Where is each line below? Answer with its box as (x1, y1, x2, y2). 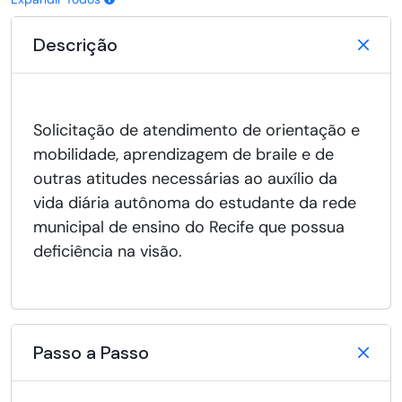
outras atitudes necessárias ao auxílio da (33, 168, 337, 190)
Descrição (33, 33, 118, 57)
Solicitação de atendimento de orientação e (33, 119, 360, 142)
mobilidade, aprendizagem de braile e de (33, 144, 334, 166)
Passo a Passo (33, 341, 149, 365)
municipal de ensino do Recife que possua (33, 216, 345, 239)
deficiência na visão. (33, 240, 182, 263)
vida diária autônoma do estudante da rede (33, 192, 356, 214)
